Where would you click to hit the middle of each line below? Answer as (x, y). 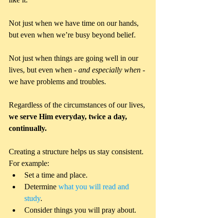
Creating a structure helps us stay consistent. (77, 152)
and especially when (109, 70)
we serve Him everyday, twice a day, (69, 117)
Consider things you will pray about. (82, 210)
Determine (41, 187)
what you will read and (95, 187)
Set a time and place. (59, 175)
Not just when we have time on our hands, (75, 23)
